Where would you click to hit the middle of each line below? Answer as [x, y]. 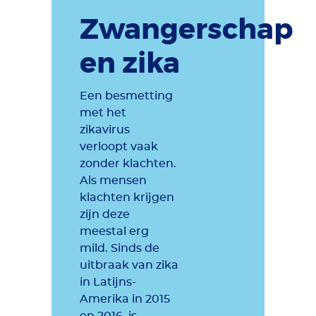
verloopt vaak [119, 147]
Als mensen [113, 181]
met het [103, 113]
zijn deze [105, 214]
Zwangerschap [186, 30]
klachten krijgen [127, 197]
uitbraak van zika [129, 265]
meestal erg [114, 231]
